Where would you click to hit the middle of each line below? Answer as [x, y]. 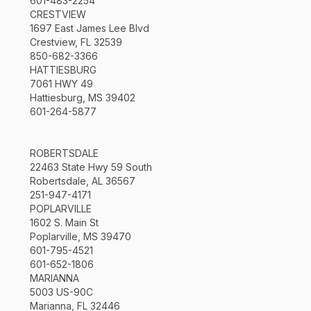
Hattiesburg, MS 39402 [82, 97]
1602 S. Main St [64, 222]
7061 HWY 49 [61, 83]
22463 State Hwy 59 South [91, 167]
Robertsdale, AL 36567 [82, 180]
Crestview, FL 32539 [76, 42]
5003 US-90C [61, 292]
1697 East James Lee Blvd [89, 28]
